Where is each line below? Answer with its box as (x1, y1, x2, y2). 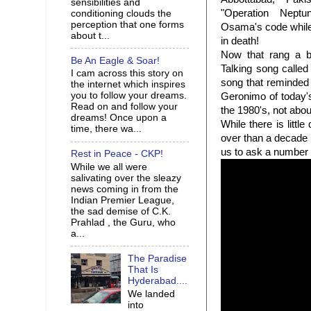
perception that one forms (71, 19, 184, 30)
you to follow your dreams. (71, 90, 187, 101)
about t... (71, 30, 110, 41)
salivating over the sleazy (71, 173, 181, 183)
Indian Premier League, (71, 195, 174, 205)
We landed (128, 288, 176, 299)
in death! (221, 35, 259, 47)
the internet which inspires (71, 79, 185, 90)
